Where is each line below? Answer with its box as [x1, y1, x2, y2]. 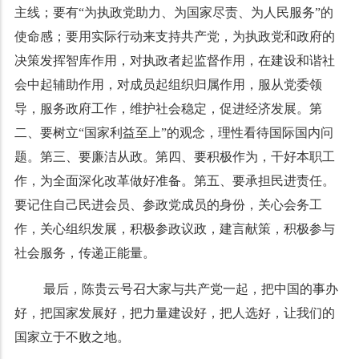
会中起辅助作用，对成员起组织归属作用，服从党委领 [14, 78, 322, 92]
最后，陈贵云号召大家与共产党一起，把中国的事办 [39, 282, 338, 296]
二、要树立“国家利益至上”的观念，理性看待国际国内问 [14, 126, 333, 140]
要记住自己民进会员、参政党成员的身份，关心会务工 [14, 198, 322, 212]
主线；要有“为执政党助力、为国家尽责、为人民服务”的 [14, 6, 333, 20]
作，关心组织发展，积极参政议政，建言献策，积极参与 [14, 222, 335, 236]
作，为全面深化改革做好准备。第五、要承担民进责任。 [14, 174, 335, 188]
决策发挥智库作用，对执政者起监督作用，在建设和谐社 [14, 54, 335, 68]
